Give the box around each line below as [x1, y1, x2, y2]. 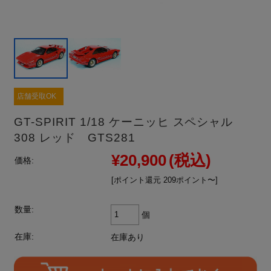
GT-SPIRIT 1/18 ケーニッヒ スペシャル [14, 115, 233, 128]
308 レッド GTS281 [14, 131, 135, 144]
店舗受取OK [17, 91, 57, 100]
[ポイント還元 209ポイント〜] [111, 175, 218, 184]
